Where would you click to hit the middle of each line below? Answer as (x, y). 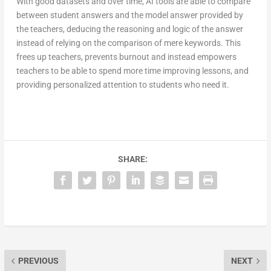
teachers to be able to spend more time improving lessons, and (132, 71)
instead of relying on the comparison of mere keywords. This (128, 43)
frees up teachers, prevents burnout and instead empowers (126, 57)
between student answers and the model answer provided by (129, 15)
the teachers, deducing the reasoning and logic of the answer (129, 29)
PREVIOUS (38, 261)
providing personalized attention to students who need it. (122, 85)
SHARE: (132, 159)
